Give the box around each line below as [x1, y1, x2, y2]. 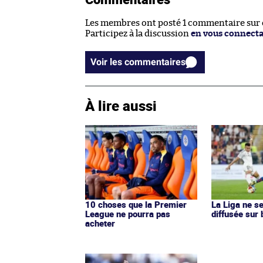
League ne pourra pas [85, 207, 170, 220]
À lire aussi [85, 96, 157, 115]
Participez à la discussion [85, 29, 191, 39]
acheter [85, 217, 115, 229]
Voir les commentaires [124, 56, 186, 68]
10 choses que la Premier [85, 198, 187, 210]
